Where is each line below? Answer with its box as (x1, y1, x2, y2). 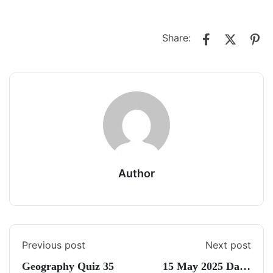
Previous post (22, 239, 85, 251)
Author (118, 167, 155, 180)
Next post (205, 239, 251, 251)
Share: (162, 32, 191, 44)
